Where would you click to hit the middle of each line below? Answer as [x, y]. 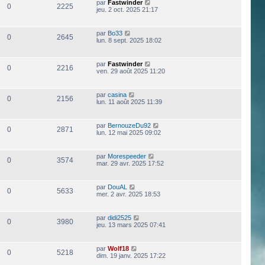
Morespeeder [127, 156]
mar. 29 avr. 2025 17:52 [130, 164]
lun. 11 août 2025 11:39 [129, 102]
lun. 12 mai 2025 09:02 [128, 133]
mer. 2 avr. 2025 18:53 [128, 194]
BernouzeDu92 [129, 126]
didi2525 [119, 218]
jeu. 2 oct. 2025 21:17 [127, 10]
